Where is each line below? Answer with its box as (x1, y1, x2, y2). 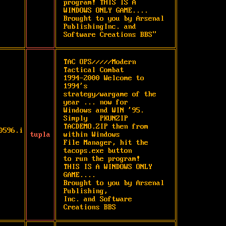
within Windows (64, 130, 120, 139)
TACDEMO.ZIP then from (64, 122, 148, 131)
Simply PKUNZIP (64, 114, 128, 123)
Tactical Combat (64, 66, 124, 74)
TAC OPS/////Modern (64, 58, 136, 66)
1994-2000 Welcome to (64, 74, 144, 82)
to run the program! (64, 154, 140, 163)
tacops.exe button (64, 146, 132, 155)
